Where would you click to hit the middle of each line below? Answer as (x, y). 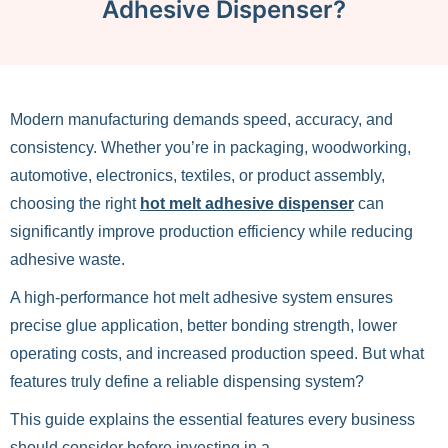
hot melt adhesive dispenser (247, 203)
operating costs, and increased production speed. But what (217, 353)
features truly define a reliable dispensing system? (187, 381)
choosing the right (75, 203)
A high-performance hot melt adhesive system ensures (201, 297)
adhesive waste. (67, 259)
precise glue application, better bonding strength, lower (203, 325)
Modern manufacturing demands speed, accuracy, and (201, 119)
